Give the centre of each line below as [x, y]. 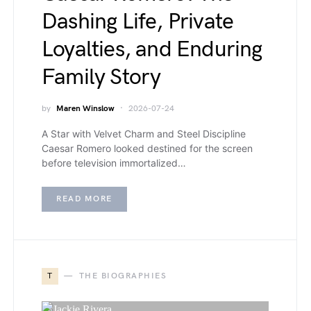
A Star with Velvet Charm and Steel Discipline [144, 134]
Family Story [101, 77]
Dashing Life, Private [138, 22]
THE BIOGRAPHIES [123, 276]
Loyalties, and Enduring [152, 50]
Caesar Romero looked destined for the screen [147, 148]
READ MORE [84, 199]
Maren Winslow [85, 109]
